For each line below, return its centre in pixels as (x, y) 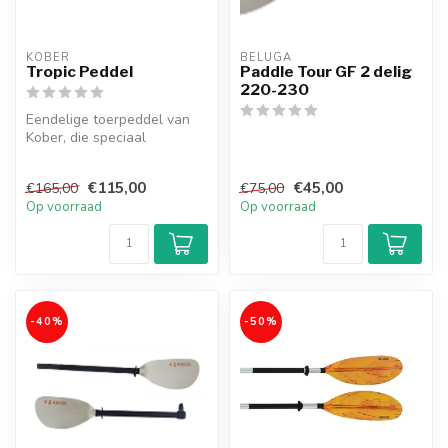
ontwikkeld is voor (84, 156)
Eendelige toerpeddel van (108, 120)
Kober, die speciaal (86, 138)
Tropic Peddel (79, 72)
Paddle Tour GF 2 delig (326, 72)
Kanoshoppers (71, 174)
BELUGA (266, 58)
